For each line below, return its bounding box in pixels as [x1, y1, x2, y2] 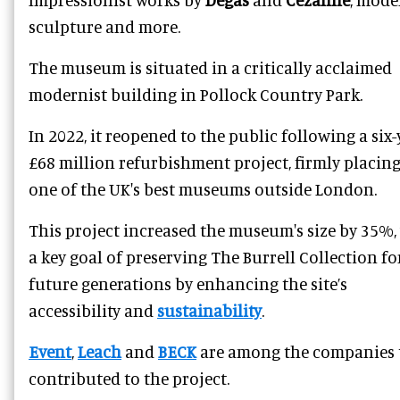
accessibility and [29, 299, 157, 321]
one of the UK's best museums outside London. [29, 178, 377, 199]
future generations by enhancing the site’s [29, 272, 347, 294]
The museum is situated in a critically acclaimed [29, 56, 392, 78]
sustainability [157, 299, 262, 321]
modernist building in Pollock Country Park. [29, 83, 362, 104]
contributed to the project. [29, 367, 229, 388]
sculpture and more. [29, 15, 180, 37]
